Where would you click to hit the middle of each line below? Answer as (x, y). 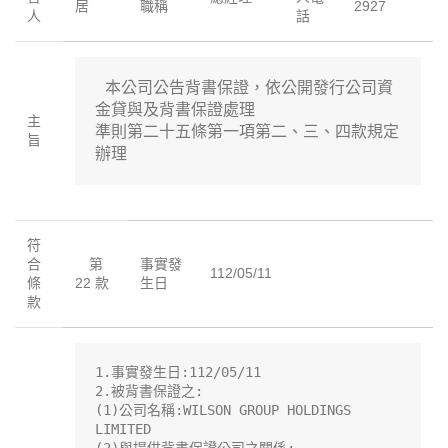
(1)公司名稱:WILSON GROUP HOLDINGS (223, 410)
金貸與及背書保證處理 (175, 110)
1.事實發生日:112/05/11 (178, 372)
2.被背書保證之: (149, 391)
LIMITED (123, 429)
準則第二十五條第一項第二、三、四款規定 (247, 132)
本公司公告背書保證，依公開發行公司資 (244, 88)
